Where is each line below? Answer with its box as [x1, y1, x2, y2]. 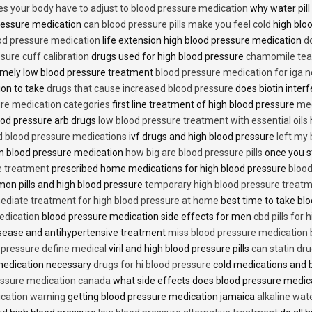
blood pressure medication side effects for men [40, 210, 253, 222]
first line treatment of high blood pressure [110, 98, 297, 110]
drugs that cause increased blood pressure [47, 82, 233, 94]
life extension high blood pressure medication [100, 34, 304, 46]
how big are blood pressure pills [125, 146, 263, 158]
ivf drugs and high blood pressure [127, 130, 276, 142]
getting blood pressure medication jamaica [65, 290, 257, 302]
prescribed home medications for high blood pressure [49, 162, 288, 174]
